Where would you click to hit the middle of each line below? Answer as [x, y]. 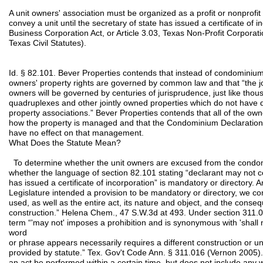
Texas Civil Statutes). [48, 43]
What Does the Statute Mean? [65, 143]
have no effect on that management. [76, 133]
